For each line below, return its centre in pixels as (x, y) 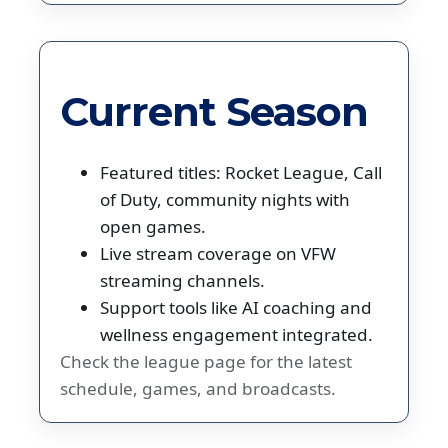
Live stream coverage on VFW (218, 254)
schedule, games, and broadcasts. (198, 389)
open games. (153, 227)
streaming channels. (182, 281)
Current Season (214, 111)
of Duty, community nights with (225, 200)
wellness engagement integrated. (236, 335)
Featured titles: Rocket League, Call (241, 173)
